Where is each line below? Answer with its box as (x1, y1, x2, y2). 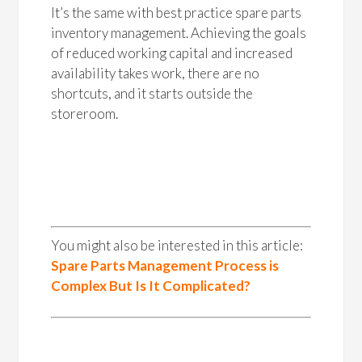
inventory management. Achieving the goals (51, 24, 307, 41)
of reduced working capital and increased (51, 44, 293, 61)
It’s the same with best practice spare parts (51, 4, 302, 21)
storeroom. (51, 105, 119, 122)
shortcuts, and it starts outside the (51, 85, 254, 102)
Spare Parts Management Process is (51, 256, 280, 274)
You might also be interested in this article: (51, 236, 304, 254)
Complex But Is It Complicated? (51, 276, 251, 294)
